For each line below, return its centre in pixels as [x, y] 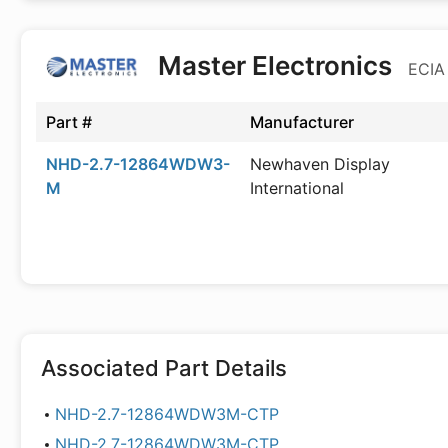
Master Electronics [275, 65]
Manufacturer [302, 122]
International [297, 188]
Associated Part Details [164, 368]
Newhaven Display [320, 164]
